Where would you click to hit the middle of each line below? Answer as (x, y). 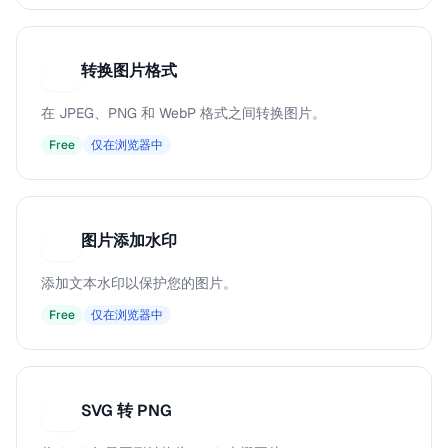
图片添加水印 (129, 240)
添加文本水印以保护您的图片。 (139, 283)
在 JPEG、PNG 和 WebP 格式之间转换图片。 (183, 113)
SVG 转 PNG (126, 410)
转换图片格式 (129, 70)
